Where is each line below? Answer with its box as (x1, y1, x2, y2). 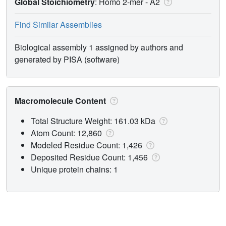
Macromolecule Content (15, 94, 108, 106)
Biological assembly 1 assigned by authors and (15, 41, 183, 53)
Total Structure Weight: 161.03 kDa (31, 115, 157, 127)
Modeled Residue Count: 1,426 (31, 139, 144, 151)
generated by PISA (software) (15, 53, 120, 65)
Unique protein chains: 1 (31, 163, 118, 175)
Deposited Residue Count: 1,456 (31, 151, 150, 163)
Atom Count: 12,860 (31, 127, 104, 139)
